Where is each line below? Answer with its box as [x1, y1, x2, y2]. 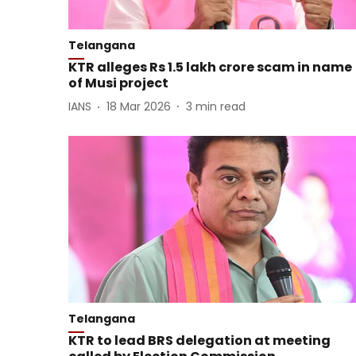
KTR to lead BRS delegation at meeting [68, 331, 331, 350]
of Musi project [68, 73, 168, 92]
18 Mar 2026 [106, 99, 171, 115]
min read [195, 99, 246, 115]
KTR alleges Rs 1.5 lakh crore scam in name [68, 57, 352, 76]
